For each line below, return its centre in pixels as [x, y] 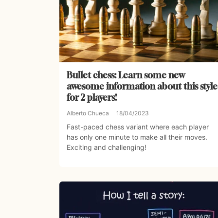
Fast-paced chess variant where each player [138, 127]
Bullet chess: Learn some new [126, 75]
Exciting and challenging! [107, 147]
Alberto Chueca [88, 113]
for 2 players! [92, 98]
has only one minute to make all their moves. [137, 137]
